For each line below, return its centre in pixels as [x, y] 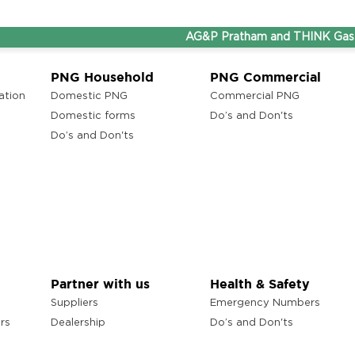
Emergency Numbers [265, 303]
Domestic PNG [90, 97]
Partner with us [101, 284]
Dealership [78, 323]
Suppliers [75, 303]
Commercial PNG [255, 97]
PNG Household [103, 77]
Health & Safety [260, 284]
